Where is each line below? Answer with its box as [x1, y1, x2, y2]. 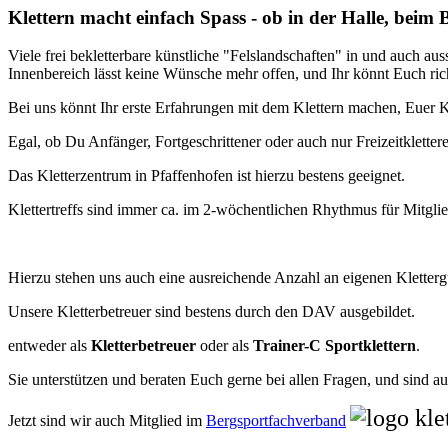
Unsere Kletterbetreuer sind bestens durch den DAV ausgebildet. [8, 303, 415, 321]
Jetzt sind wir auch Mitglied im [8, 412, 206, 430]
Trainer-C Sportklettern [253, 337, 416, 355]
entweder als [8, 337, 91, 355]
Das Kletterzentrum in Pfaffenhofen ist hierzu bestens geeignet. [8, 167, 405, 185]
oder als [196, 337, 253, 355]
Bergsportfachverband [206, 412, 346, 430]
